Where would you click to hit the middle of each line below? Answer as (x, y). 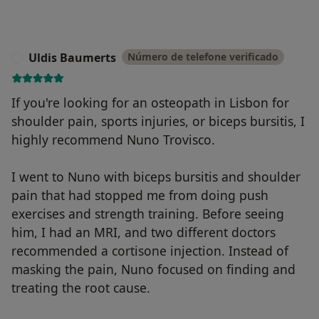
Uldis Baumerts (72, 57)
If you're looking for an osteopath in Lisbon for (150, 102)
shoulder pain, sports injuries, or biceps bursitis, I (158, 121)
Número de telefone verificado (203, 56)
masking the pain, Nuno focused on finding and (153, 269)
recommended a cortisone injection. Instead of (150, 250)
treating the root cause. (81, 287)
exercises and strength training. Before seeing (148, 213)
